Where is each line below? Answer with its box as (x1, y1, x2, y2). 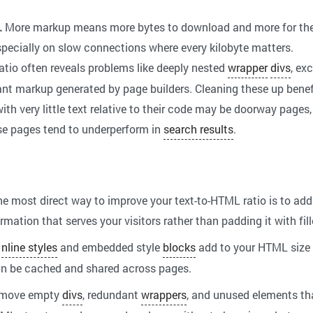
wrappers (141, 287, 187, 303)
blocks (163, 240, 196, 255)
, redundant (82, 287, 141, 303)
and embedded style (57, 240, 163, 255)
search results (163, 122, 233, 137)
